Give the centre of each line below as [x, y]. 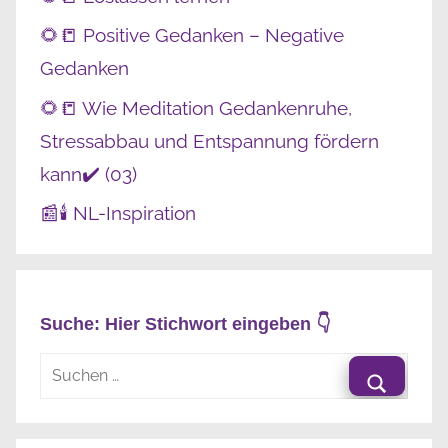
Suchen [67, 365]
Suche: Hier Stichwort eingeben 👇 [185, 323]
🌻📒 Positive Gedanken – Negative [192, 35]
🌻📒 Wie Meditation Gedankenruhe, [196, 107]
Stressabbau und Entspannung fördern [209, 140]
